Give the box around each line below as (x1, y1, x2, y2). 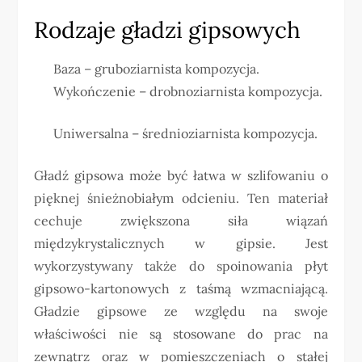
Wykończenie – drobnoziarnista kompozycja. (53, 83, 323, 99)
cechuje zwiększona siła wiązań (34, 213, 328, 229)
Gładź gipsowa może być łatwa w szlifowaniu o (34, 167, 328, 183)
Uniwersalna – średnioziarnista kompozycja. (53, 125, 318, 141)
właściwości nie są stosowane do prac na (34, 326, 328, 342)
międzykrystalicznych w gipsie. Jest (34, 235, 328, 251)
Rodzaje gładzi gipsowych (34, 15, 301, 44)
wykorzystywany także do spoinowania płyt (34, 258, 328, 274)
